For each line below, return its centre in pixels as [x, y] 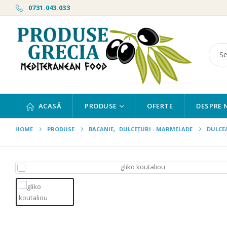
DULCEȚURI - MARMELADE [156, 129]
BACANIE [101, 129]
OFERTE [160, 106]
